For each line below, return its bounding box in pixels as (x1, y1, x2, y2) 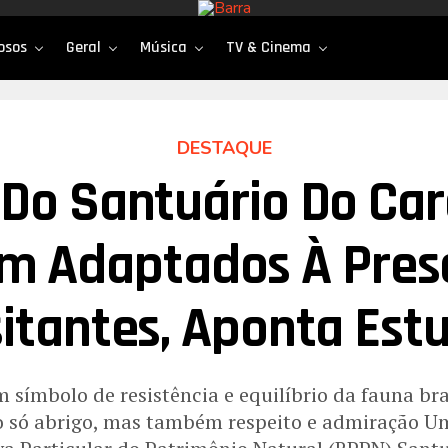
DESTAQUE (176, 136, 272, 160)
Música (140, 37, 187, 58)
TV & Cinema (226, 37, 311, 58)
